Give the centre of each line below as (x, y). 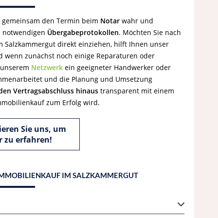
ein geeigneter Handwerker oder (117, 67)
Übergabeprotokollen (83, 32)
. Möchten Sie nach (150, 32)
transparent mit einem (136, 91)
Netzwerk (47, 67)
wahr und (136, 21)
